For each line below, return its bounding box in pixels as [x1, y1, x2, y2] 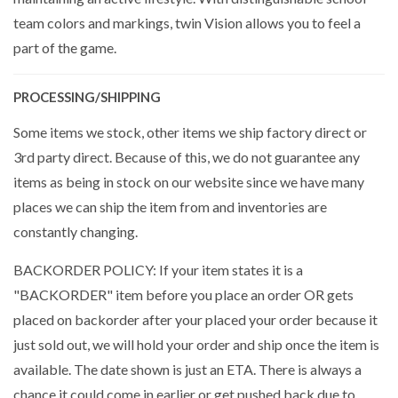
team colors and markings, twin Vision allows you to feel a [13, 13, 361, 31]
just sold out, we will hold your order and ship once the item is [13, 335, 379, 353]
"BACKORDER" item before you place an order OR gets [13, 285, 354, 303]
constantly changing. [13, 222, 138, 240]
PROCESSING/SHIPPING [13, 88, 161, 105]
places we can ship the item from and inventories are [13, 197, 327, 215]
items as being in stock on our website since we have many [13, 172, 364, 190]
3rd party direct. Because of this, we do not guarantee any [13, 147, 360, 165]
